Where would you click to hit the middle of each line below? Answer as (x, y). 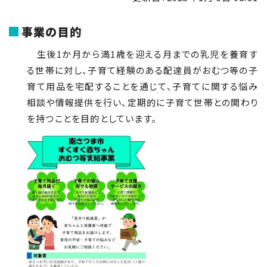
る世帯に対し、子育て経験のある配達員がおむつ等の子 (142, 70)
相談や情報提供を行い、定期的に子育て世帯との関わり (142, 102)
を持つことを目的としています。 (92, 118)
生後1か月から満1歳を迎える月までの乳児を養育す (142, 54)
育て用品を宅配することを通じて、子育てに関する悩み (142, 86)
